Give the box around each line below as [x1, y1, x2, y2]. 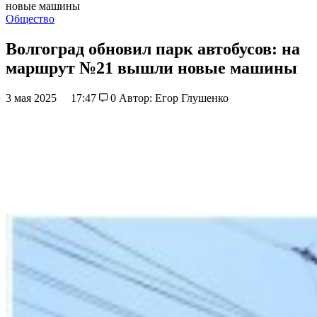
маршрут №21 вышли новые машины [6, 58, 297, 77]
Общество [6, 13, 54, 25]
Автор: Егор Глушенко [118, 91, 229, 104]
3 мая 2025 [6, 91, 59, 104]
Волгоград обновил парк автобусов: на [6, 39, 300, 58]
